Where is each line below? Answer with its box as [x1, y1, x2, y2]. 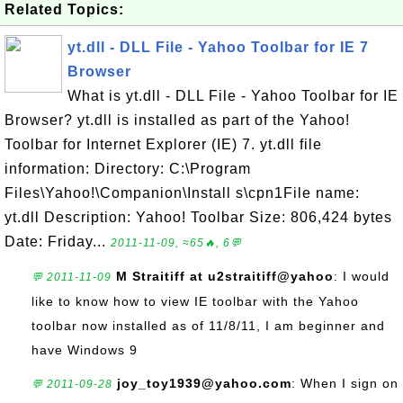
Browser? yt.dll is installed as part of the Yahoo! [4, 112, 350, 128]
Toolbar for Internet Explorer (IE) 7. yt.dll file [4, 137, 322, 152]
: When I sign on [291, 376, 399, 390]
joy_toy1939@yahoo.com [117, 376, 291, 390]
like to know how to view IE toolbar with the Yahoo [31, 294, 359, 309]
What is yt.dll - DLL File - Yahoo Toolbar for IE [67, 88, 399, 103]
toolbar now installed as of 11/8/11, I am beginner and [31, 318, 385, 333]
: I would [334, 269, 390, 283]
